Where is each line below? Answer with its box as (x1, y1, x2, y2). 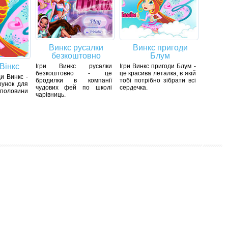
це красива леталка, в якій (119, 70, 196, 77)
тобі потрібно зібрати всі (119, 77, 196, 84)
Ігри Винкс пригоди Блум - (119, 63, 196, 70)
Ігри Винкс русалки (35, 63, 112, 70)
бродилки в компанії (35, 77, 112, 84)
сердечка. (119, 84, 148, 92)
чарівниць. (35, 91, 66, 99)
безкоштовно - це (35, 70, 112, 77)
